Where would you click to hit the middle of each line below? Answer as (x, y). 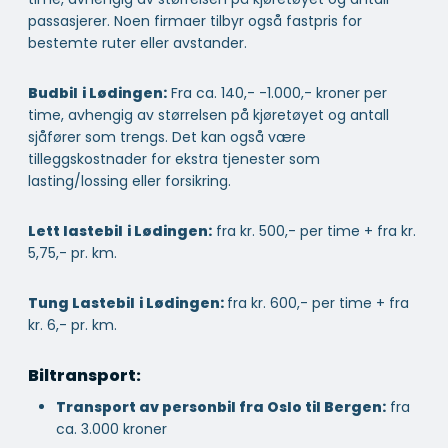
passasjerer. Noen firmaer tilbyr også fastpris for (195, 21)
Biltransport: (84, 376)
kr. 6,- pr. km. (72, 325)
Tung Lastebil (81, 303)
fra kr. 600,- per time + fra (318, 303)
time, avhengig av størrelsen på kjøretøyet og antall (208, 115)
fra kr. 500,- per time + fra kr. (314, 231)
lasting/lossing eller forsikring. (129, 181)
